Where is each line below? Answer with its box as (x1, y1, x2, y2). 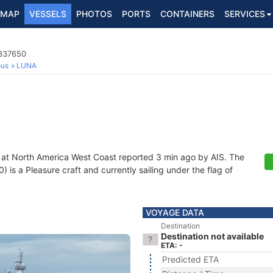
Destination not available (161, 231, 264, 241)
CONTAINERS (160, 9, 214, 19)
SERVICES (224, 9, 265, 19)
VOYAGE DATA (146, 207, 204, 218)
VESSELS (29, 9, 66, 19)
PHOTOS (76, 9, 112, 19)
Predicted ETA (162, 254, 219, 264)
